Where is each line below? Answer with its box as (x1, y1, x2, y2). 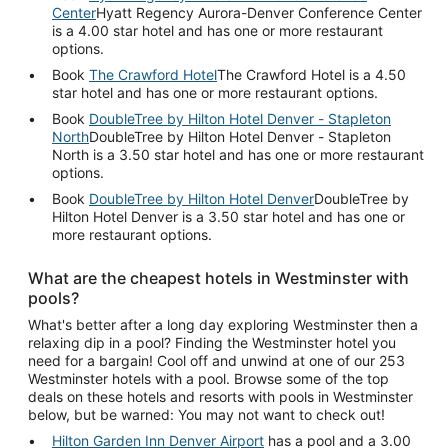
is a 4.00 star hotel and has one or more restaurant (52, 21, 383, 39)
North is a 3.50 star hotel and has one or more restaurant (52, 145, 424, 163)
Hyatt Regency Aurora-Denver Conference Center (96, 3, 422, 21)
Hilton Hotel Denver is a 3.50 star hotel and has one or (52, 207, 405, 225)
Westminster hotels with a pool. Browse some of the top (28, 369, 389, 387)
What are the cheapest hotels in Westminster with (28, 267, 409, 288)
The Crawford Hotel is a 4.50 (217, 65, 406, 83)
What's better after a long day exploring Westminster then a (28, 315, 418, 333)
